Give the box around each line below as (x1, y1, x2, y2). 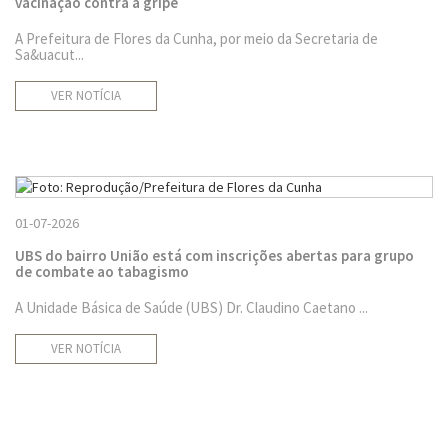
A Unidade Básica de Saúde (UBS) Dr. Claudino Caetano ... (15, 298, 368, 317)
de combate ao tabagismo (15, 262, 189, 281)
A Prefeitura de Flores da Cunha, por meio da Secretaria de (15, 29, 378, 48)
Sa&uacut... (15, 45, 84, 64)
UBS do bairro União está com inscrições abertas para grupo (15, 246, 414, 265)
